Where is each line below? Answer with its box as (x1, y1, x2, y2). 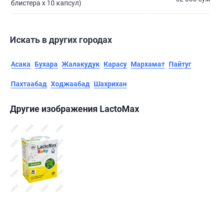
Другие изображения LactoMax (10, 104, 139, 114)
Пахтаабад (11, 80, 47, 88)
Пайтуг (169, 60, 191, 69)
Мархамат (131, 60, 165, 69)
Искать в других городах (10, 35, 112, 45)
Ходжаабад (51, 80, 90, 88)
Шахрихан (94, 80, 127, 88)
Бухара (35, 60, 58, 69)
